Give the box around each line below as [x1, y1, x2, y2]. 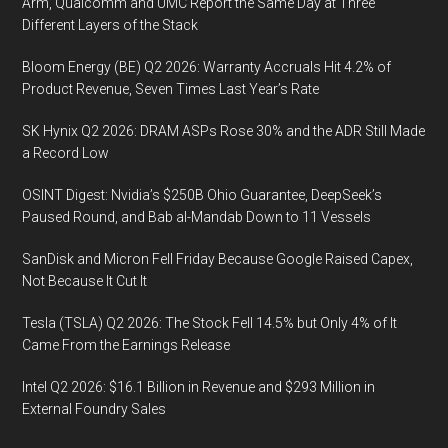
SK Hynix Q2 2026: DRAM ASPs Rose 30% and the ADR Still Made [22, 123, 426, 139]
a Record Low [22, 145, 110, 161]
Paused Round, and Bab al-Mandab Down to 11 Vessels [22, 209, 372, 225]
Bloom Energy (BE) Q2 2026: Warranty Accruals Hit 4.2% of [22, 59, 392, 75]
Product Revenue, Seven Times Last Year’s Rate [22, 81, 320, 97]
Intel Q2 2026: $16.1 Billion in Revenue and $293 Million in [22, 379, 376, 395]
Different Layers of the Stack [22, 17, 199, 33]
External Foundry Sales [22, 401, 167, 417]
